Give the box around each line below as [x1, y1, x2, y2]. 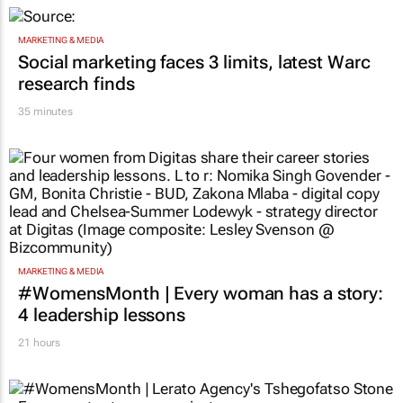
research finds [18, 148, 135, 170]
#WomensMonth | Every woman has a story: [18, 358, 384, 381]
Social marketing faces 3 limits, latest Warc [18, 126, 371, 148]
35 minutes [18, 180, 73, 193]
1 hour [18, 39, 49, 52]
